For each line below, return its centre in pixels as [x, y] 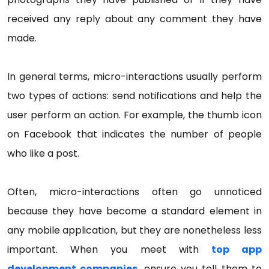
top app [237, 249]
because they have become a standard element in [134, 211]
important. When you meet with [109, 249]
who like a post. [43, 153]
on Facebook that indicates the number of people [134, 134]
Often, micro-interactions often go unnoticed [134, 192]
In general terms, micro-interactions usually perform [134, 76]
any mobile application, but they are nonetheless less [134, 230]
